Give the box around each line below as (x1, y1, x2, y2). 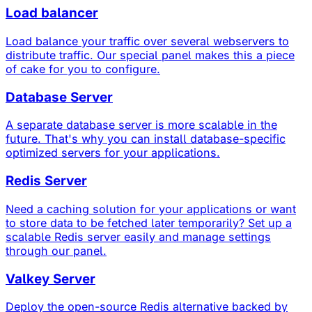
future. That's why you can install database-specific (6, 132, 286, 146)
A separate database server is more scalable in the (6, 118, 277, 132)
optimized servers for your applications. (6, 146, 220, 160)
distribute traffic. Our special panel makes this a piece (6, 47, 295, 62)
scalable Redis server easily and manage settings (6, 229, 271, 244)
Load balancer (6, 5, 98, 22)
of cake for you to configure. (6, 61, 160, 76)
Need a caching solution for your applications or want (6, 201, 296, 216)
